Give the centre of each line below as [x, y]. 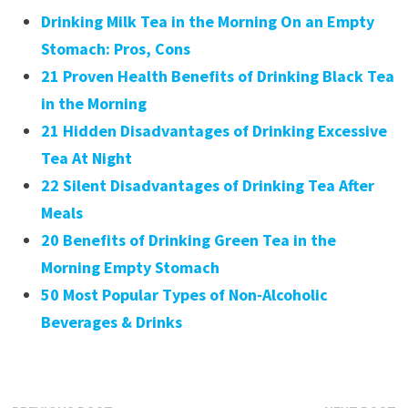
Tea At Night [86, 158]
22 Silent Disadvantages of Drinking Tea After [207, 185]
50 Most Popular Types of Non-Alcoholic [184, 294]
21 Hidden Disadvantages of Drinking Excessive [214, 130]
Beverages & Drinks [111, 321]
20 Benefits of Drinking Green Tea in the [188, 240]
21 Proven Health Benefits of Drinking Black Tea [217, 76]
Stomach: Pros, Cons [115, 48]
